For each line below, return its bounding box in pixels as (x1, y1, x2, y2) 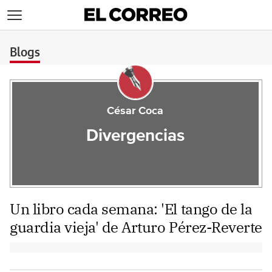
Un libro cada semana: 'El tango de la (10, 199, 253, 219)
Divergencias (86, 127, 185, 144)
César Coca (107, 106, 164, 117)
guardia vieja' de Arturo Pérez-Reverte (10, 217, 262, 237)
